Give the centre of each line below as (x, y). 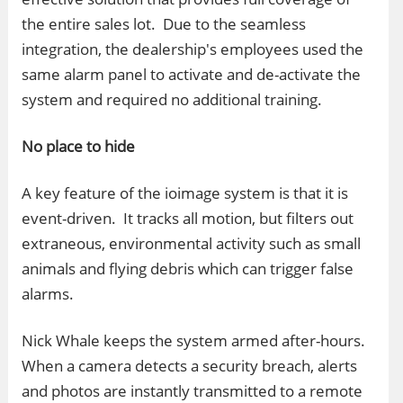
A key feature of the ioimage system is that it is (185, 193)
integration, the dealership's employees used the (193, 49)
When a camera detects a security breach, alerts (189, 366)
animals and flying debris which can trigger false (188, 269)
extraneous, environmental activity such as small (191, 243)
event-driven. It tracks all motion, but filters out (188, 218)
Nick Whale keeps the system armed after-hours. (195, 340)
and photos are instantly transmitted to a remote (192, 391)
